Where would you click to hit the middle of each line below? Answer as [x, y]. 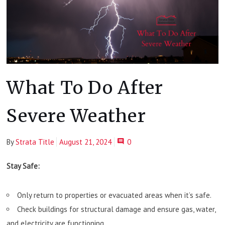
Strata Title [35, 142]
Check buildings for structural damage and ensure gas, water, [117, 209]
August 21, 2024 [86, 142]
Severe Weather [76, 116]
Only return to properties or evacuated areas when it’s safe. [115, 195]
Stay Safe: [23, 166]
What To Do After [85, 87]
